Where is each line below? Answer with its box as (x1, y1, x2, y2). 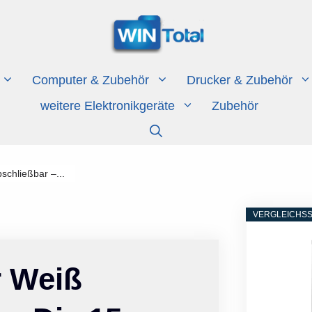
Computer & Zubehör (31, 72, 149, 87)
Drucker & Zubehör (186, 72, 292, 87)
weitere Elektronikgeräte (40, 98, 175, 113)
